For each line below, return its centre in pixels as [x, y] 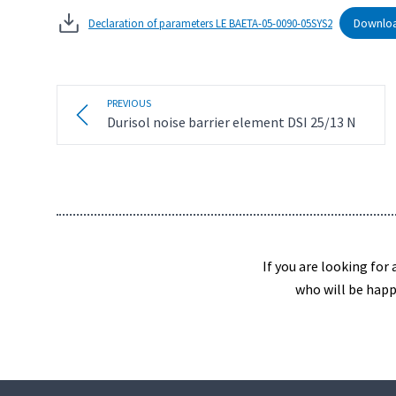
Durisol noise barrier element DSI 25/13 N [232, 122]
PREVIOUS [129, 103]
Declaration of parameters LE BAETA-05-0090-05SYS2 [210, 23]
